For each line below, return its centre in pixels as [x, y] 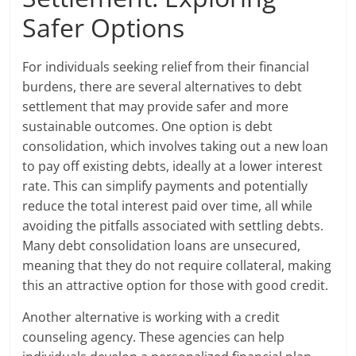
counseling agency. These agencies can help [154, 337]
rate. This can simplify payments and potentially [165, 186]
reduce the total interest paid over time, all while [168, 206]
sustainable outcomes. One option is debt [148, 127]
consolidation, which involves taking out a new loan [176, 147]
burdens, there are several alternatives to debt [163, 87]
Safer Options [104, 28]
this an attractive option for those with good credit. [176, 286]
